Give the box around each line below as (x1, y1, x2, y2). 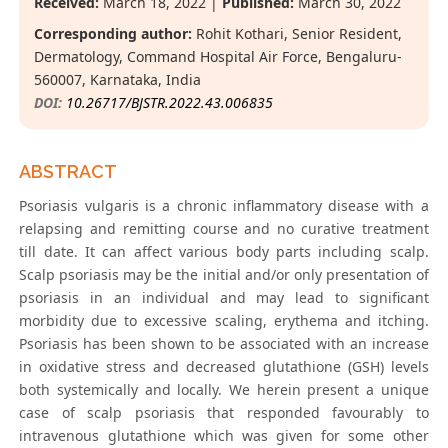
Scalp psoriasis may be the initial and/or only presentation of (19, 265, 429, 285)
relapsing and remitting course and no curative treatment (19, 219, 429, 239)
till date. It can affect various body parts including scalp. (19, 242, 429, 262)
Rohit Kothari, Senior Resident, (192, 24, 403, 44)
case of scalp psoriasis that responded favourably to (19, 403, 429, 423)
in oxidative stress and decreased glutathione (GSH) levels (19, 357, 429, 377)
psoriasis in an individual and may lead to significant (19, 288, 429, 308)
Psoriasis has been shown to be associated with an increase (19, 334, 429, 354)
